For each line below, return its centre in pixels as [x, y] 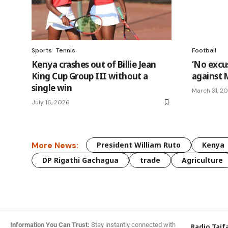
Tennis [66, 51]
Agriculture [202, 160]
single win [52, 88]
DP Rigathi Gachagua [80, 160]
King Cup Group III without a [90, 76]
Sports [42, 51]
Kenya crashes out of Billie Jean [94, 65]
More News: [55, 145]
